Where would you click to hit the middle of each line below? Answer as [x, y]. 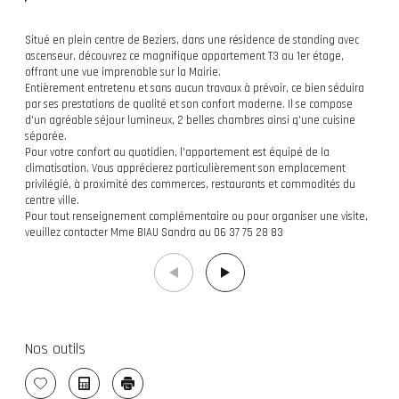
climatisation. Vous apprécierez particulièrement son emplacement [185, 168]
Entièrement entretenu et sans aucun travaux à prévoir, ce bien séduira [195, 88]
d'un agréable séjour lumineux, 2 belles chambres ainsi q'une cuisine [190, 120]
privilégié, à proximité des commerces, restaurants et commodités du [190, 184]
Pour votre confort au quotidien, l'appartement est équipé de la [177, 152]
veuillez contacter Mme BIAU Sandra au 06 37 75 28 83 [154, 232]
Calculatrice [113, 388]
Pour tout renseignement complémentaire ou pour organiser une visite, [196, 216]
